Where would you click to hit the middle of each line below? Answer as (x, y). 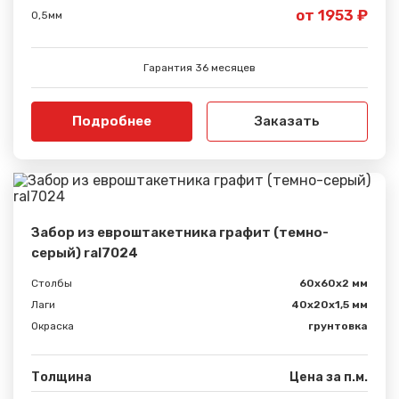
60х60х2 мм (334, 283)
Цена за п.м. (329, 377)
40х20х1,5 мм (330, 304)
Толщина (61, 377)
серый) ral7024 (85, 252)
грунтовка (338, 326)
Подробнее (112, 121)
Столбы (52, 283)
